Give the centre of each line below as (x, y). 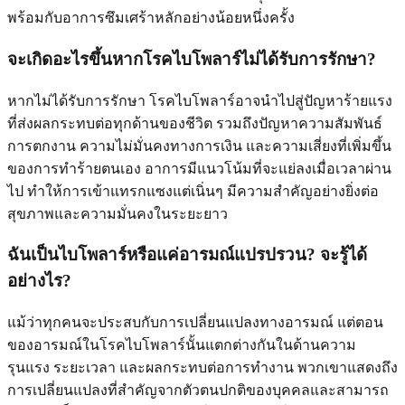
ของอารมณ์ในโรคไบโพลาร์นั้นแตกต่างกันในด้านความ (182, 345)
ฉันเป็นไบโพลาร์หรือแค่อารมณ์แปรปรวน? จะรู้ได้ (187, 255)
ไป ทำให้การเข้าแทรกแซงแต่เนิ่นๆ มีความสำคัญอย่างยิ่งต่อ (193, 191)
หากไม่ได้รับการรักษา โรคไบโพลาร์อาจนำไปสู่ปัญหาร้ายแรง (200, 100)
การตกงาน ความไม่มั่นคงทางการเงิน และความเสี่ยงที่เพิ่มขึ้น (199, 146)
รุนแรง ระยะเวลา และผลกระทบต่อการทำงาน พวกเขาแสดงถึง (202, 368)
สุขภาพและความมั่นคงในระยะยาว (118, 213)
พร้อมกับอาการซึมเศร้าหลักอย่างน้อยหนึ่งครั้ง (151, 18)
